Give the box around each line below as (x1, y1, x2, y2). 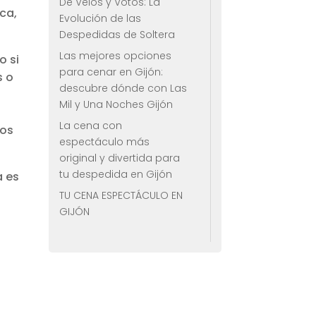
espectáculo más (59, 135, 150, 150)
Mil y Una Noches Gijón (59, 97, 173, 112)
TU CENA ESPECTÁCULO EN (59, 188, 183, 203)
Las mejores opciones (59, 49, 171, 63)
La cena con (59, 119, 122, 133)
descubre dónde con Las (59, 81, 187, 96)
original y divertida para (59, 151, 180, 166)
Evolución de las (59, 11, 141, 26)
